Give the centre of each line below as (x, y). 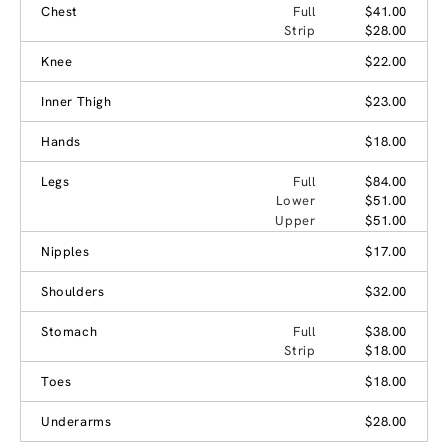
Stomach (69, 331)
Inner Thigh (76, 101)
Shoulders (73, 291)
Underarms (76, 421)
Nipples (65, 251)
